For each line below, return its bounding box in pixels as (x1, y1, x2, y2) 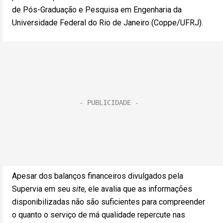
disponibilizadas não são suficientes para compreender (12, 197, 205, 207)
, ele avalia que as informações (85, 184, 192, 194)
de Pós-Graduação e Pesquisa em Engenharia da (12, 5, 182, 14)
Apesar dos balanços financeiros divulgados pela (12, 171, 183, 181)
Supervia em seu (12, 184, 70, 194)
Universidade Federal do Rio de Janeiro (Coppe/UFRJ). (12, 18, 203, 27)
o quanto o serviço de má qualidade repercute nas (12, 210, 185, 220)
